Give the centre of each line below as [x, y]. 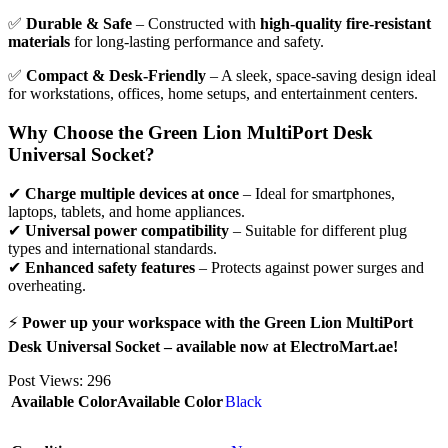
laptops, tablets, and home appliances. [126, 212]
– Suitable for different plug [318, 231]
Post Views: [45, 381]
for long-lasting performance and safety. [197, 42]
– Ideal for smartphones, [317, 194]
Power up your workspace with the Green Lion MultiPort [217, 323]
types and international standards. [112, 249]
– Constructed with [196, 24]
